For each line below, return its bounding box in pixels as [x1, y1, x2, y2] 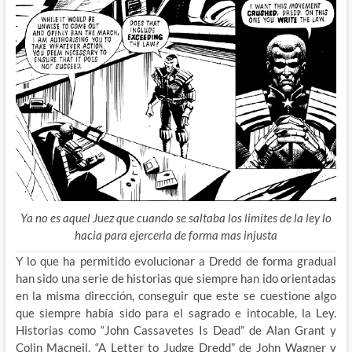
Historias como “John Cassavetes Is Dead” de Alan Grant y [15, 323, 337, 338]
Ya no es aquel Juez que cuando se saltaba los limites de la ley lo [20, 211, 332, 225]
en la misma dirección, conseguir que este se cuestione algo [15, 288, 337, 303]
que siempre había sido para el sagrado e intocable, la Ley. [15, 306, 337, 321]
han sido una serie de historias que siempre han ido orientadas [15, 271, 337, 286]
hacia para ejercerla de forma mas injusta [74, 228, 277, 243]
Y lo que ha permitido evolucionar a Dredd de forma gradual [15, 254, 337, 269]
